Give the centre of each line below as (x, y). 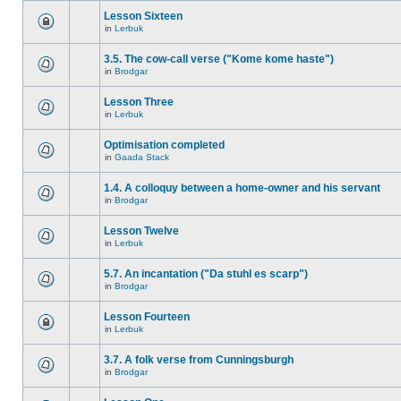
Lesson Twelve (141, 231)
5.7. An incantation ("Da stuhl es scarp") (206, 274)
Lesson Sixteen (143, 16)
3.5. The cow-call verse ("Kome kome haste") (219, 59)
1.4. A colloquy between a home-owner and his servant (242, 188)
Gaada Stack (142, 157)
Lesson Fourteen (147, 317)
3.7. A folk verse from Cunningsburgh (199, 360)
